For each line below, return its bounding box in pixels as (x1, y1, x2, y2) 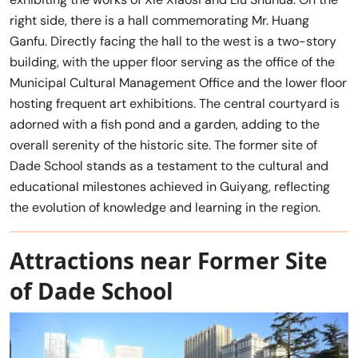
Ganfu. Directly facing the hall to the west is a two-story (10, 33, 336, 50)
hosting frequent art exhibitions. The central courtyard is (10, 95, 340, 113)
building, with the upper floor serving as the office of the (10, 54, 335, 71)
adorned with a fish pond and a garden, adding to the (10, 116, 320, 133)
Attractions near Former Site (10, 245, 328, 276)
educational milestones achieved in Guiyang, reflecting (10, 178, 330, 196)
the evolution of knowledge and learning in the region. (10, 199, 320, 217)
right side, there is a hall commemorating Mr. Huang (10, 12, 309, 30)
